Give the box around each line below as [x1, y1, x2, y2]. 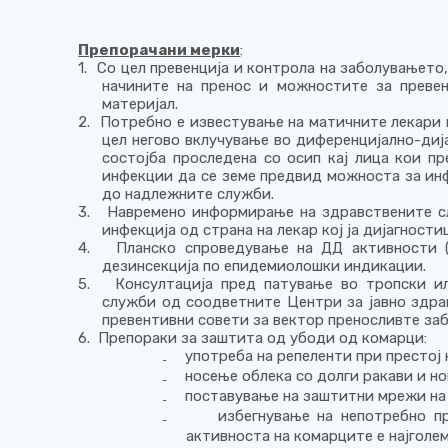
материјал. [102, 94, 179, 113]
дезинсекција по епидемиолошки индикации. [102, 256, 427, 275]
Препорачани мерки [78, 40, 241, 59]
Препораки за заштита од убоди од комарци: [98, 328, 428, 347]
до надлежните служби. [102, 184, 275, 203]
